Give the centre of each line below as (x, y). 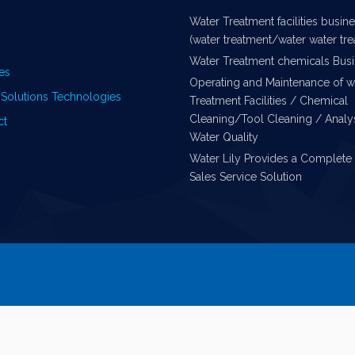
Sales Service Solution (246, 177)
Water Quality (224, 137)
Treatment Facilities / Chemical (269, 101)
